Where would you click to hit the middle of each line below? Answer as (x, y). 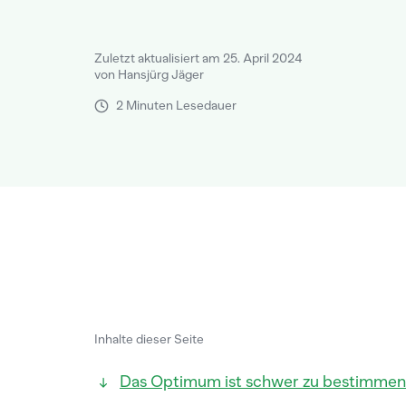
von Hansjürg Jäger (149, 75)
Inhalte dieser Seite (149, 339)
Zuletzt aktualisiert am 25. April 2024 (198, 58)
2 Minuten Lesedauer (176, 106)
